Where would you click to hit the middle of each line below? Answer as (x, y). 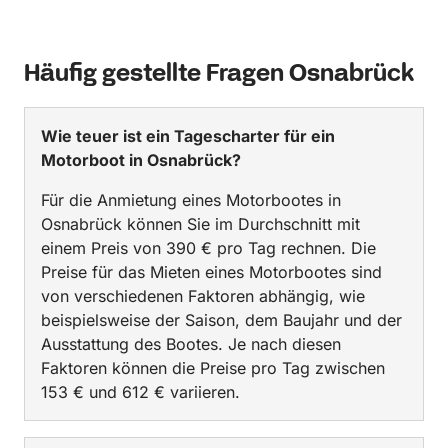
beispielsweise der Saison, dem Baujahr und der (221, 319)
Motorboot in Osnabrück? (141, 159)
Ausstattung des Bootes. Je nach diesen (191, 343)
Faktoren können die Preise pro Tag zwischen (213, 367)
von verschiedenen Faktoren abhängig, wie (203, 295)
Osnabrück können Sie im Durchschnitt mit (200, 223)
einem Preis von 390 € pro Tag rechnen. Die (208, 247)
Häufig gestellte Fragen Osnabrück (219, 74)
